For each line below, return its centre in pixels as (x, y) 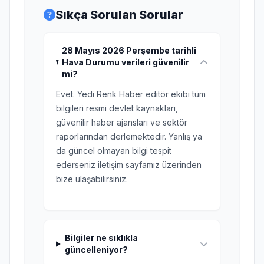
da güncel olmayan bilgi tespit (114, 151)
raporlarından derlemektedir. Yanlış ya (129, 136)
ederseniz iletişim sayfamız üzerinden (129, 165)
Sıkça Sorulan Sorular (119, 15)
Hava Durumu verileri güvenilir (126, 62)
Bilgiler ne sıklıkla (101, 238)
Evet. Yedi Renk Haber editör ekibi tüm (131, 94)
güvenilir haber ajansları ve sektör (122, 122)
